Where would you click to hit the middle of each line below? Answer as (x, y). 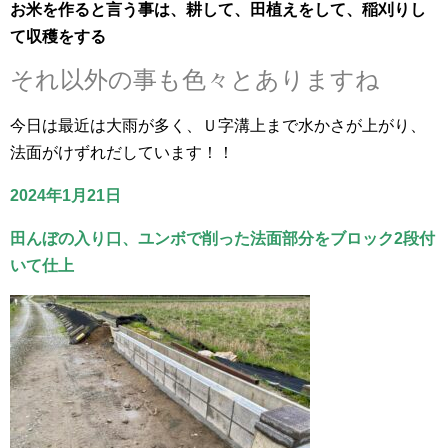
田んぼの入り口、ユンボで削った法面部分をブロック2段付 (222, 238)
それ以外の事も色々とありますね (195, 79)
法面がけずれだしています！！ (122, 152)
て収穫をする (58, 36)
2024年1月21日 (73, 195)
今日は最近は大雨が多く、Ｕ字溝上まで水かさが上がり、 (218, 125)
